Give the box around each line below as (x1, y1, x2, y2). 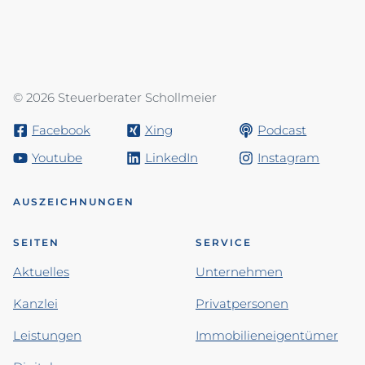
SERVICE (196, 235, 252, 248)
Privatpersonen (196, 295, 288, 311)
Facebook (32, 121, 90, 138)
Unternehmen (196, 263, 283, 279)
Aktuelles (13, 263, 69, 279)
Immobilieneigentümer (196, 327, 338, 343)
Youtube (32, 149, 82, 165)
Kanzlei (13, 295, 58, 311)
